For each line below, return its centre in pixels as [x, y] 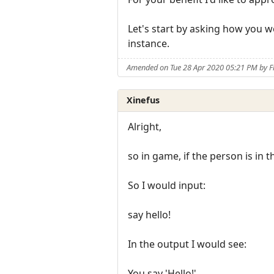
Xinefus [143, 100]
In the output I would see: [187, 244]
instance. [149, 44]
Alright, [145, 126]
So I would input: [167, 185]
